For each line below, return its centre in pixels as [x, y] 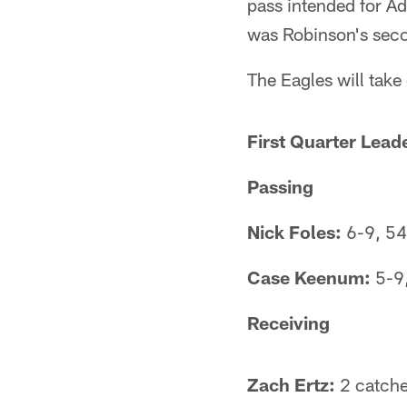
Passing [280, 186]
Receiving [288, 323]
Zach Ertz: [291, 384]
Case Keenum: [309, 277]
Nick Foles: [294, 232]
